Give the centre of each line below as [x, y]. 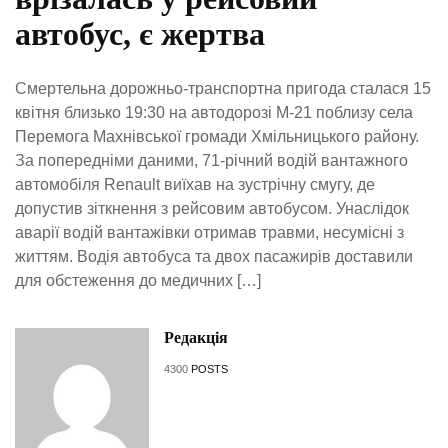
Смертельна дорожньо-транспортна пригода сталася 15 [223, 89]
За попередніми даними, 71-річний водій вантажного [211, 161]
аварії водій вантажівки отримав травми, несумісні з [209, 233]
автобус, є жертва [140, 34]
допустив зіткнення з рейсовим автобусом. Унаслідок [212, 209]
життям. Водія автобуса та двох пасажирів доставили [214, 257]
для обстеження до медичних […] [138, 281]
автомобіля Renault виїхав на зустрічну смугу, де [195, 185]
